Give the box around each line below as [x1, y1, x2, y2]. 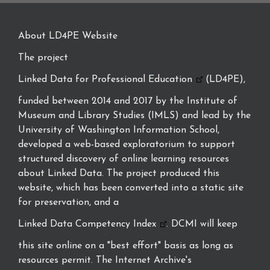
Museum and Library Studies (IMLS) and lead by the [18, 111, 251, 121]
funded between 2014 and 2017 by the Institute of [18, 96, 237, 106]
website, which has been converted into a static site [18, 183, 243, 193]
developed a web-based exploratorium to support [18, 140, 235, 149]
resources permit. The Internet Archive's [18, 256, 192, 265]
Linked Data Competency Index [18, 219, 156, 229]
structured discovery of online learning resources [18, 154, 229, 164]
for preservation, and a [18, 198, 119, 207]
